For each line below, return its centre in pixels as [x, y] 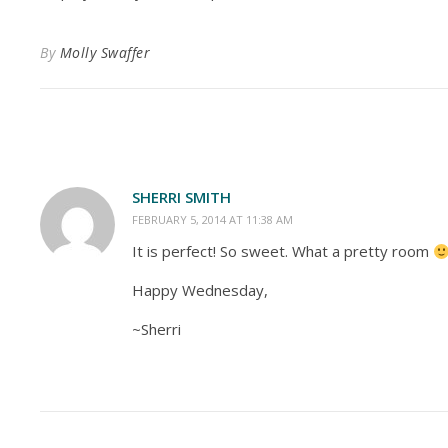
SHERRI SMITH [181, 197]
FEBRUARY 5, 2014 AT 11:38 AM [212, 219]
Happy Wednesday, [200, 290]
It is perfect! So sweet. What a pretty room [282, 251]
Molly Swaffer [104, 52]
